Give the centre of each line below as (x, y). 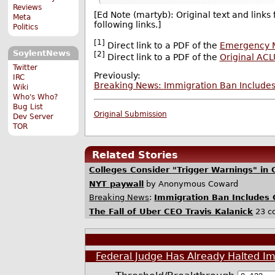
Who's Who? (36, 97)
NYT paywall (117, 184)
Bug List (28, 107)
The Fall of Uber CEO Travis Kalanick (171, 212)
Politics (26, 27)
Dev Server (33, 116)
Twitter (25, 67)
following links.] (127, 24)
